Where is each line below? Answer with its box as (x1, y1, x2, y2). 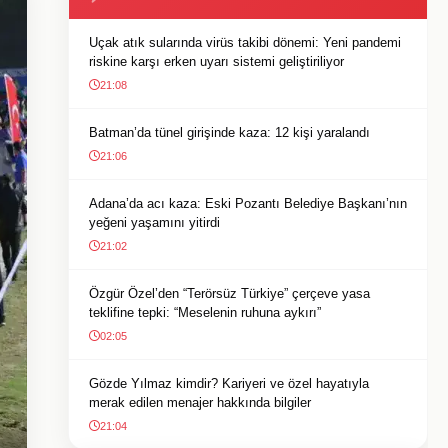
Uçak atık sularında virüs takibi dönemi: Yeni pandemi (89, 35, 401, 50)
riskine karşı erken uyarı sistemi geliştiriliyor (89, 54, 344, 69)
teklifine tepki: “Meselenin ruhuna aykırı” (89, 305, 321, 320)
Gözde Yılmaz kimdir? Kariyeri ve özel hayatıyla (89, 376, 369, 391)
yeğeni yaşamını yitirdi (89, 215, 220, 230)
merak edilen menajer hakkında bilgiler (89, 395, 311, 410)
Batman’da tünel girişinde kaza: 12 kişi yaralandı (89, 125, 370, 140)
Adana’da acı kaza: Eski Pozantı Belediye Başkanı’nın (89, 196, 407, 211)
